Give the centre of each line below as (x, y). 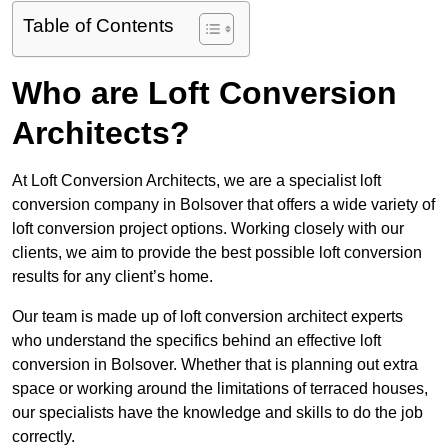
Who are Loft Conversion (204, 93)
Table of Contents (98, 26)
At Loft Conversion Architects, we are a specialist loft (196, 181)
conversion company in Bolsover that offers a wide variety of (223, 205)
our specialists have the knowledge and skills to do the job (217, 413)
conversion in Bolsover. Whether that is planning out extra (215, 365)
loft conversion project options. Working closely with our (208, 229)
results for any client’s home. (112, 277)
